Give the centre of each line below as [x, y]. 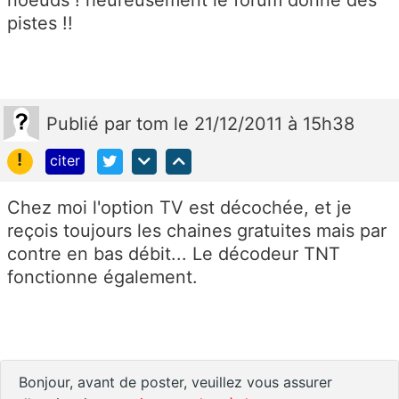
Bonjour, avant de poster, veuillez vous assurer [175, 382]
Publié [75, 124]
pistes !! [40, 24]
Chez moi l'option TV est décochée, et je [179, 207]
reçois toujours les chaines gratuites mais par [197, 230]
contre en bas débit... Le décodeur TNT [174, 253]
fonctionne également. [102, 277]
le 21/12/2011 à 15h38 [264, 124]
